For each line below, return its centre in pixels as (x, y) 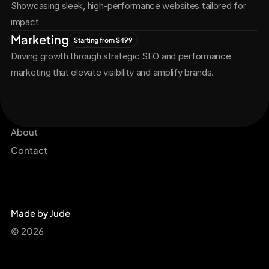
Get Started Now (95, 110)
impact (25, 22)
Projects (29, 114)
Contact (29, 150)
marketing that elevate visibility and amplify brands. (113, 72)
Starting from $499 (103, 40)
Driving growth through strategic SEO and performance (121, 56)
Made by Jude (41, 213)
